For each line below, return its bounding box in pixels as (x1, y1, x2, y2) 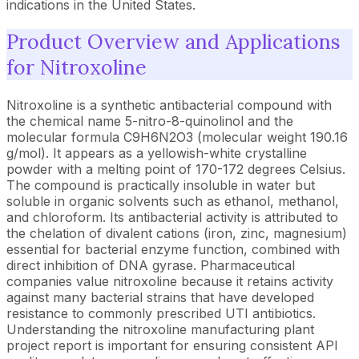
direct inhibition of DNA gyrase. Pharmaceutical (6, 257, 295, 273)
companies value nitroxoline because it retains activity (6, 273, 333, 289)
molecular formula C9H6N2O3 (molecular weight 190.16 (6, 129, 348, 145)
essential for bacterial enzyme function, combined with (6, 241, 340, 257)
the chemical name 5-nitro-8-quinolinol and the (6, 113, 293, 129)
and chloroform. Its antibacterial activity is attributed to (6, 209, 338, 225)
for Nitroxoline (6, 54, 147, 81)
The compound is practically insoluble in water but (6, 177, 315, 193)
